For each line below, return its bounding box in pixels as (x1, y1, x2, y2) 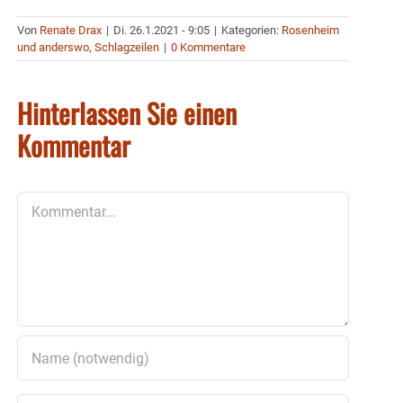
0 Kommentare (171, 40, 246, 55)
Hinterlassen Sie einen (17, 93, 237, 134)
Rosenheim (282, 23, 339, 38)
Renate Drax (40, 23, 102, 38)
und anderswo (17, 40, 89, 55)
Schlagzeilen (94, 40, 159, 55)
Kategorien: (221, 23, 282, 38)
